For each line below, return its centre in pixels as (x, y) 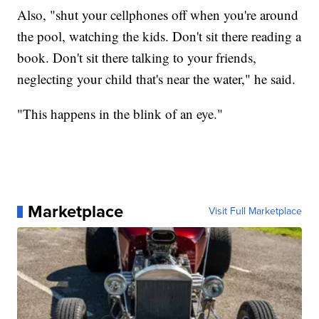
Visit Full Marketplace (255, 211)
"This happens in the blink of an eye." (120, 114)
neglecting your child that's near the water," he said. (157, 79)
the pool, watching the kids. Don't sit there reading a (159, 36)
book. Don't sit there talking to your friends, (137, 58)
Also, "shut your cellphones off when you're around (158, 15)
